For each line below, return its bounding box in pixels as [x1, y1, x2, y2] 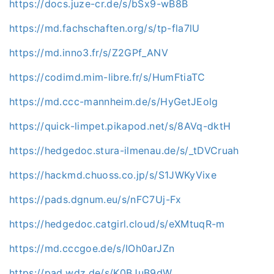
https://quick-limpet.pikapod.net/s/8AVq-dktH [9, 119, 231, 132]
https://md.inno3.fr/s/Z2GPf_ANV [9, 46, 168, 59]
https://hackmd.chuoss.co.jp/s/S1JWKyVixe [9, 168, 217, 181]
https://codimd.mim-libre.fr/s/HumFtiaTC [9, 70, 206, 83]
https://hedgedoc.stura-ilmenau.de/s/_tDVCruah [9, 144, 239, 157]
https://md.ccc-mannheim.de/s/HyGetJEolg [9, 95, 218, 108]
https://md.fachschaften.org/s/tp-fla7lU [9, 21, 200, 34]
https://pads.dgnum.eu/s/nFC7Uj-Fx [9, 193, 182, 206]
